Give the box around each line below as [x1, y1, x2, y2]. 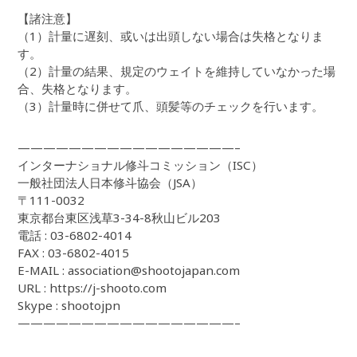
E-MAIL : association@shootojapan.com [18, 262, 241, 279]
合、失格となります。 [18, 80, 138, 97]
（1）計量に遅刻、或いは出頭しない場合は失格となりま [18, 28, 324, 45]
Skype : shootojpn [18, 297, 121, 314]
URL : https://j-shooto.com [18, 280, 167, 296]
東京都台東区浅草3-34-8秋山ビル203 [18, 210, 222, 226]
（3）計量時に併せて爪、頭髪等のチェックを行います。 [18, 98, 324, 115]
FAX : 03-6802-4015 [18, 245, 130, 261]
